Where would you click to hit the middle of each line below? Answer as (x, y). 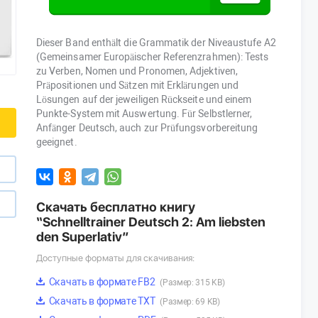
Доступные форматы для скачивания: (115, 258)
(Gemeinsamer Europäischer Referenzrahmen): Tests (153, 57)
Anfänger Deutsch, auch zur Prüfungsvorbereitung (147, 128)
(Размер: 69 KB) (190, 302)
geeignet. (57, 142)
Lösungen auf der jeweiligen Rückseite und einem (144, 100)
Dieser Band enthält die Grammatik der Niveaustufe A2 (156, 43)
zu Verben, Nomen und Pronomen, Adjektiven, (137, 71)
